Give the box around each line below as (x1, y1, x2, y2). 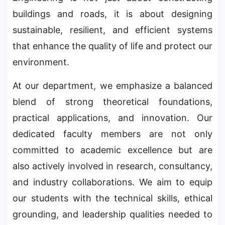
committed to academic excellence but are (13, 145, 212, 156)
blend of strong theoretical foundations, (13, 96, 212, 107)
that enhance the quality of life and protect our (13, 41, 212, 52)
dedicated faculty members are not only (13, 129, 212, 140)
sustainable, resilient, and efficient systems (13, 25, 212, 36)
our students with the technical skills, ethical (13, 193, 212, 204)
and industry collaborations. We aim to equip (13, 177, 212, 188)
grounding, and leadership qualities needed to (13, 209, 212, 220)
